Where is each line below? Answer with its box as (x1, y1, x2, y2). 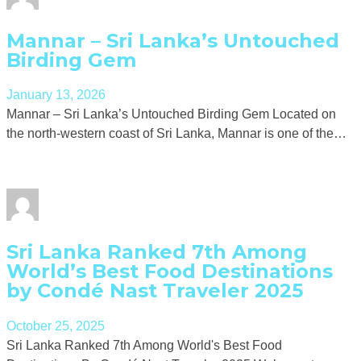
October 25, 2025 (6, 319, 105, 334)
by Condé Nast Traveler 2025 (6, 279, 303, 303)
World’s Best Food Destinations (6, 259, 333, 284)
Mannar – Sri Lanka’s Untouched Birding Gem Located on (6, 107, 336, 122)
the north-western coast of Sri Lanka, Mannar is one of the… (6, 127, 346, 141)
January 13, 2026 (6, 88, 106, 102)
